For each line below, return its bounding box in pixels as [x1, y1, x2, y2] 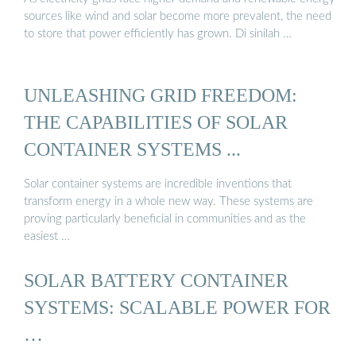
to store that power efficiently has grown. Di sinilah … [24, 28, 292, 41]
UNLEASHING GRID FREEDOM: [24, 84, 297, 106]
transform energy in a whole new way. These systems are [24, 195, 313, 207]
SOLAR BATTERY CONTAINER [24, 269, 288, 292]
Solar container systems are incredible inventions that [24, 177, 292, 190]
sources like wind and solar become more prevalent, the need [24, 10, 331, 23]
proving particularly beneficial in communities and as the [24, 212, 306, 225]
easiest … [24, 230, 70, 242]
